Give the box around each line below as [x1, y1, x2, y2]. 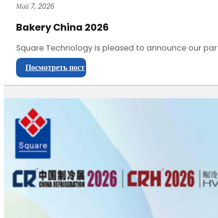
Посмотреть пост [25, 62, 85, 73]
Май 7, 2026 [16, 1, 54, 11]
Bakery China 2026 [16, 20, 109, 34]
